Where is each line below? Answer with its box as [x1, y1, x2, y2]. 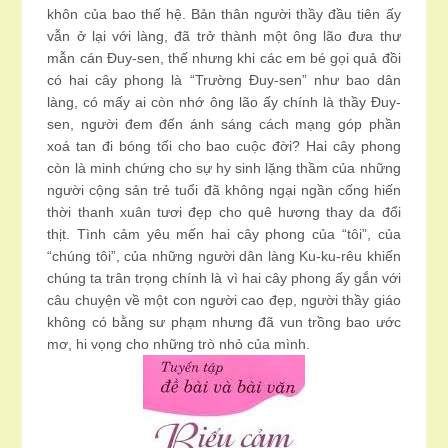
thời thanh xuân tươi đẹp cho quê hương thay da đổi [47, 204, 401, 220]
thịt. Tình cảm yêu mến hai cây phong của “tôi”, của [47, 226, 401, 242]
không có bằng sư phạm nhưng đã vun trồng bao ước [47, 314, 401, 330]
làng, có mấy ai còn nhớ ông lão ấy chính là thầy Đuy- [47, 94, 401, 110]
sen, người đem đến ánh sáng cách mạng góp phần [47, 116, 401, 132]
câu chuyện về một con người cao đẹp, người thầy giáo [47, 292, 401, 308]
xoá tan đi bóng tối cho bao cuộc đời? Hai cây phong [47, 138, 401, 154]
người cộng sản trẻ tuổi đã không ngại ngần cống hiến [47, 182, 401, 198]
